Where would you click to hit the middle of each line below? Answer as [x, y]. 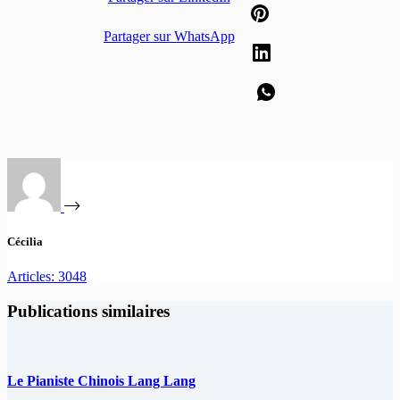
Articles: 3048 [47, 277]
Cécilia [25, 241]
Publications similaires [88, 311]
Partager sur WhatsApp [169, 36]
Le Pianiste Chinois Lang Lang [101, 380]
